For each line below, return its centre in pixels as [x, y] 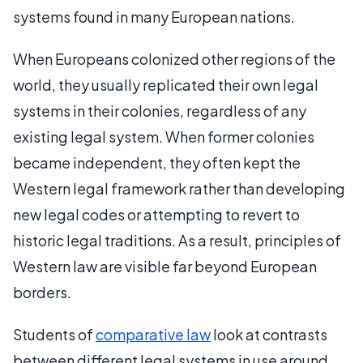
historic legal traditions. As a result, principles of [177, 240]
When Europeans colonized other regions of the [174, 59]
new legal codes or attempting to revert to [156, 214]
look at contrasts [269, 334]
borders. [42, 292]
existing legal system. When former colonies [164, 137]
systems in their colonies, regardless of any [160, 111]
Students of [54, 334]
